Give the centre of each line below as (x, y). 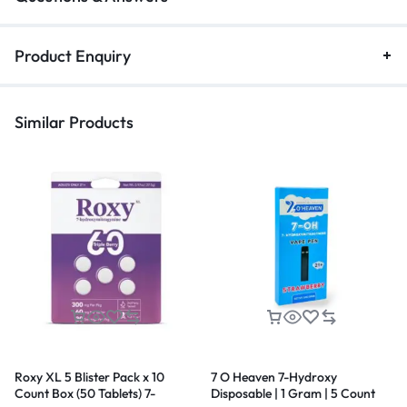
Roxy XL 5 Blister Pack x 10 (89, 377)
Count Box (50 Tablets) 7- (85, 393)
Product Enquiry (73, 55)
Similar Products (74, 122)
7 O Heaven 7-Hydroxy (274, 377)
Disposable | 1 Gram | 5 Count (293, 393)
